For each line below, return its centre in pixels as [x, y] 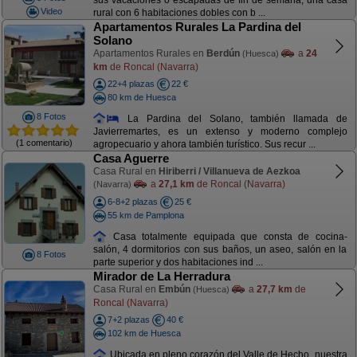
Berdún [223, 53]
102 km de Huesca [144, 333]
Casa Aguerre [131, 158]
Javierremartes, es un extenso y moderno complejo [220, 132]
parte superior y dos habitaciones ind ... [178, 263]
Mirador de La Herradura [161, 276]
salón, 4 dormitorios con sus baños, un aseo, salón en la [220, 250]
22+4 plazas [131, 84]
